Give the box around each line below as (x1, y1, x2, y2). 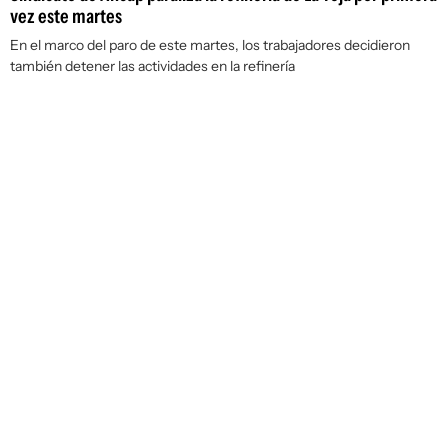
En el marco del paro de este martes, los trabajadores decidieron (10, 36, 410, 54)
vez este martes (10, 4, 122, 28)
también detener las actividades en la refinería (10, 57, 295, 75)
